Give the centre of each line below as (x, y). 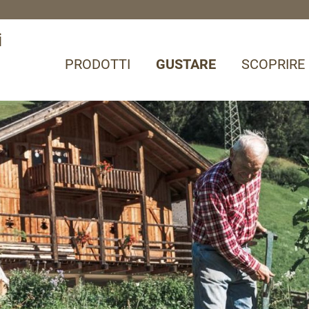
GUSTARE (186, 64)
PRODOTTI (98, 64)
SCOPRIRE (273, 64)
